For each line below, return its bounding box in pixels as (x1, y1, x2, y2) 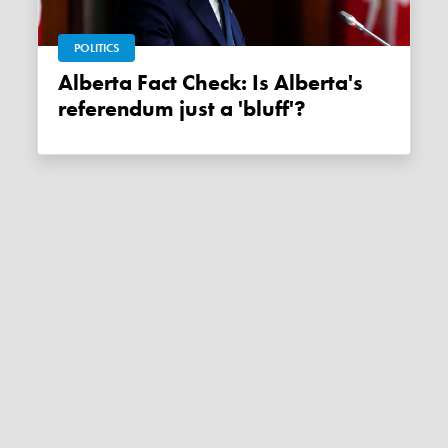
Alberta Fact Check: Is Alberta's (58, 69, 74, 98)
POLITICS (74, 40, 120, 57)
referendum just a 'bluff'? (58, 95, 307, 124)
